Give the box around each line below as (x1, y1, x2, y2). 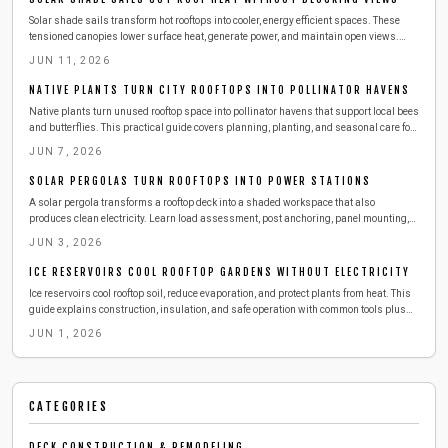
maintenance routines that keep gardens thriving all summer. (29, 320, 308, 331)
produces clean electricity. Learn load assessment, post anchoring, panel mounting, (29, 213, 409, 224)
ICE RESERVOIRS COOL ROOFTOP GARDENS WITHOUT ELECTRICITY (29, 266, 410, 278)
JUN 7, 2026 (29, 146, 103, 157)
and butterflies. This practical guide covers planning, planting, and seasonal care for (29, 122, 414, 133)
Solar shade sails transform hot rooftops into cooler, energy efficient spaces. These (29, 15, 400, 26)
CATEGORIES (29, 399, 108, 414)
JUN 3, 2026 (29, 237, 103, 248)
